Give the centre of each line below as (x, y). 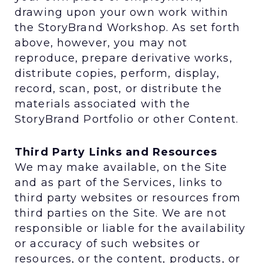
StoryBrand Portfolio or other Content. (127, 119)
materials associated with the (102, 104)
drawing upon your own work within (122, 12)
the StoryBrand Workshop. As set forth (127, 27)
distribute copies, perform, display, (117, 73)
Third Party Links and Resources (116, 152)
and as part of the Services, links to (119, 182)
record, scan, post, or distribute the (118, 88)
